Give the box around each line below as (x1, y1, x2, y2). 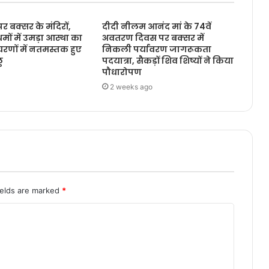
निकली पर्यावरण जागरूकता (101, 43, 211, 56)
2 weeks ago (109, 82, 153, 92)
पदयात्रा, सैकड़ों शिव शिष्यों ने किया (101, 55, 234, 67)
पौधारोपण (101, 66, 142, 79)
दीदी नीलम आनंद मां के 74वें (101, 20, 211, 33)
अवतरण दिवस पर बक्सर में (101, 32, 204, 44)
